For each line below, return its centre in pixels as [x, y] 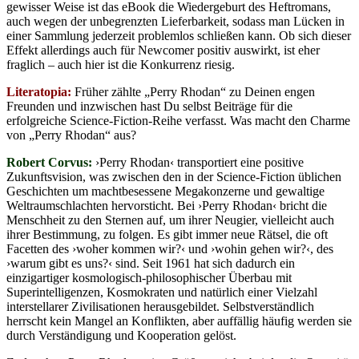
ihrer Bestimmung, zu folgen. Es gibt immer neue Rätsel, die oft [167, 234]
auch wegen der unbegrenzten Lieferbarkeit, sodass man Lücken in [175, 21]
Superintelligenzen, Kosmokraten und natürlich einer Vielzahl [162, 292]
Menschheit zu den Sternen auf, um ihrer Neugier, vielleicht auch [170, 220]
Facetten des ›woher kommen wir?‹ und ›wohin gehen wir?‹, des [170, 248]
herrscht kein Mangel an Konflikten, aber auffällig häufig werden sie [179, 321]
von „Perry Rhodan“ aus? [71, 135]
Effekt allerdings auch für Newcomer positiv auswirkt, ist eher [163, 50]
